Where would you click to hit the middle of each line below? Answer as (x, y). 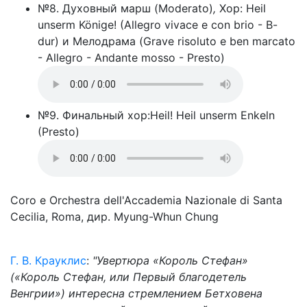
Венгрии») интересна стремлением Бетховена (136, 293)
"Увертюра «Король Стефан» (170, 260)
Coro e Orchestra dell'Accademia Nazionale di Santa (146, 200)
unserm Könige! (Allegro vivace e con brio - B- (158, 25)
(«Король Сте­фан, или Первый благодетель (128, 277)
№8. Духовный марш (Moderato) (125, 8)
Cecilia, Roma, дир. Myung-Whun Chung (114, 217)
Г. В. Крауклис (48, 260)
